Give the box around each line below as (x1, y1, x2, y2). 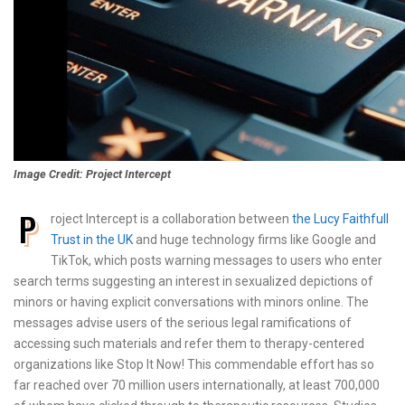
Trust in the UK (51, 232, 133, 248)
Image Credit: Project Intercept (14, 167, 171, 182)
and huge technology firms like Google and (133, 232, 376, 248)
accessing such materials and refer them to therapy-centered (14, 336, 364, 352)
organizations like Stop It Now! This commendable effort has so (14, 357, 374, 372)
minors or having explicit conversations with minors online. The (14, 295, 369, 310)
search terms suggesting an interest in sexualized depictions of (14, 274, 373, 289)
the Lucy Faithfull (292, 212, 389, 227)
